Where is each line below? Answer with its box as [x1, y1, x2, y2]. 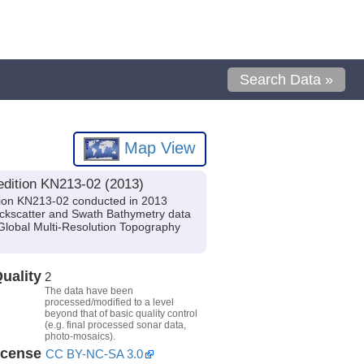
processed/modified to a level [44, 296, 174, 308]
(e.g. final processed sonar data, [44, 318, 186, 331]
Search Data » [240, 71, 334, 88]
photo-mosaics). [44, 330, 115, 342]
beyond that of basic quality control [44, 307, 197, 319]
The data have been [44, 284, 133, 297]
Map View [119, 138, 196, 157]
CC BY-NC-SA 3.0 [45, 346, 143, 361]
